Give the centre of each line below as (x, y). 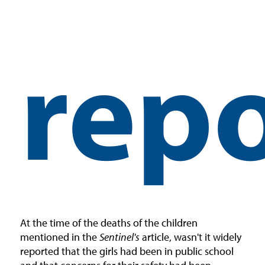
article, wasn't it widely (190, 237)
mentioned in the (59, 237)
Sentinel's (119, 237)
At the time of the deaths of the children (109, 222)
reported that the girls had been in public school (127, 251)
